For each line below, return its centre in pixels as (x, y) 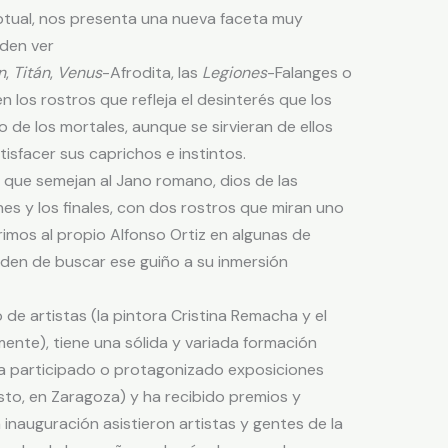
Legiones (234, 73)
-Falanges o (309, 73)
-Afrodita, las (151, 73)
